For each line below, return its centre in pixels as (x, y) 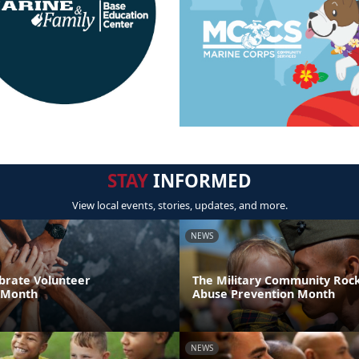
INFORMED (200, 180)
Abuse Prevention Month (264, 293)
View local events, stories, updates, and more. (179, 205)
